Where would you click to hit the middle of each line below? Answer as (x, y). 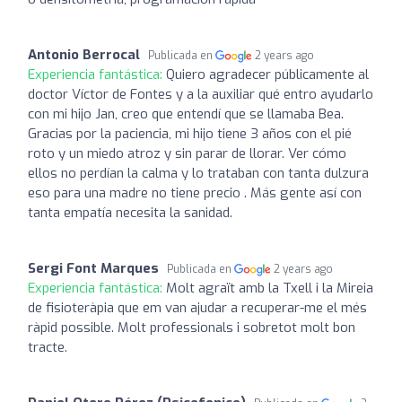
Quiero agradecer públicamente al (267, 74)
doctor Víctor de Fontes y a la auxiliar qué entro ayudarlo (201, 94)
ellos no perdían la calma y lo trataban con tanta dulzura (198, 173)
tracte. (48, 347)
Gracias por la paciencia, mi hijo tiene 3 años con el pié (190, 133)
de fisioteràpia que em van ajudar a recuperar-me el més (197, 307)
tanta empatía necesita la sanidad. (130, 212)
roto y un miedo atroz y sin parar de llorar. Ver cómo (187, 153)
